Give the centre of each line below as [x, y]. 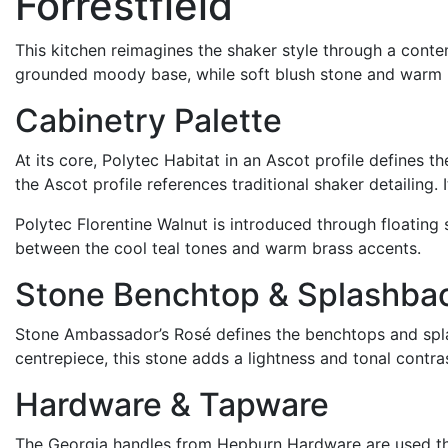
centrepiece [59, 358]
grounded [51, 74]
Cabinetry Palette [148, 120]
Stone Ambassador [87, 334]
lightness [281, 358]
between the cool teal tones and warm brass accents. [218, 248]
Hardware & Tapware [172, 404]
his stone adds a [183, 358]
